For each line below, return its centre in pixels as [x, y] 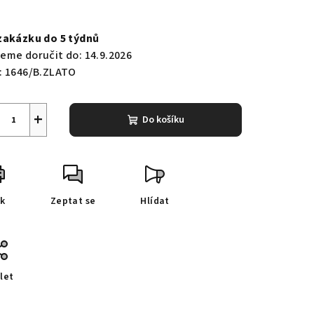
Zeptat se [73, 202]
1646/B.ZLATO [41, 73]
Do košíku [163, 120]
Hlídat [155, 202]
